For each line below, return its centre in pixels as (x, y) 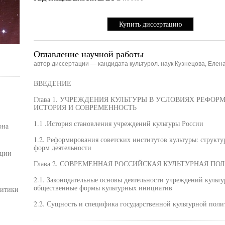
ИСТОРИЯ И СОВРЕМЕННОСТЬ (85, 107)
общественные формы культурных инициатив (103, 188)
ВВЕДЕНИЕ (52, 83)
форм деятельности (62, 147)
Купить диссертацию (150, 24)
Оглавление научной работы (88, 54)
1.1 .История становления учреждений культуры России (118, 123)
